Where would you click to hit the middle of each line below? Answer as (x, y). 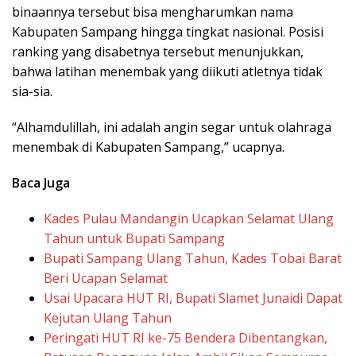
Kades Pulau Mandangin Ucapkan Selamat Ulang (189, 219)
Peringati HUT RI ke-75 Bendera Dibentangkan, (186, 338)
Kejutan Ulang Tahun (108, 318)
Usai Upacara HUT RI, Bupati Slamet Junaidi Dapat (193, 298)
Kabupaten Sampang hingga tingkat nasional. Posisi (168, 32)
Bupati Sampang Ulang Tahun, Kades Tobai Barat (193, 259)
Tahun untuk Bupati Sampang (134, 239)
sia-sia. (32, 92)
